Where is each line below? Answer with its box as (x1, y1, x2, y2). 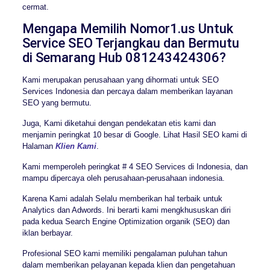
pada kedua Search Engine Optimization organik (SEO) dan (22, 216, 230, 226)
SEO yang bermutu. (22, 98, 92, 107)
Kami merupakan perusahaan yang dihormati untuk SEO (22, 75, 219, 84)
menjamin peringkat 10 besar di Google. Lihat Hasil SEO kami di (22, 130, 247, 139)
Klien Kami (55, 141, 96, 151)
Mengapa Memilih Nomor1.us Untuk (22, 20, 233, 36)
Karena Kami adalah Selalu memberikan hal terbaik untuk (22, 193, 222, 203)
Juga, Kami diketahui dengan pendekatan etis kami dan (22, 118, 216, 128)
